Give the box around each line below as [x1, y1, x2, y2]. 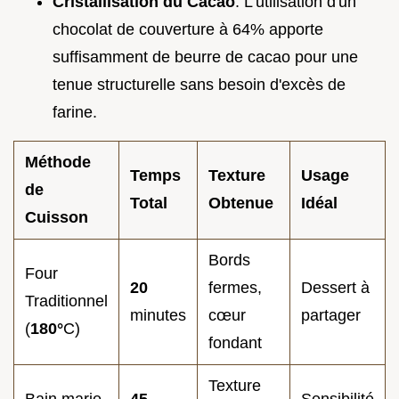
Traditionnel [25, 292, 108, 311]
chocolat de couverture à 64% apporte [53, 20, 323, 39]
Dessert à [301, 279, 370, 297]
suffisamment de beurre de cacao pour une [53, 48, 358, 67]
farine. [53, 103, 97, 122]
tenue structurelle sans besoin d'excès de [53, 76, 346, 94]
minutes [130, 306, 186, 325]
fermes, [208, 279, 262, 297]
